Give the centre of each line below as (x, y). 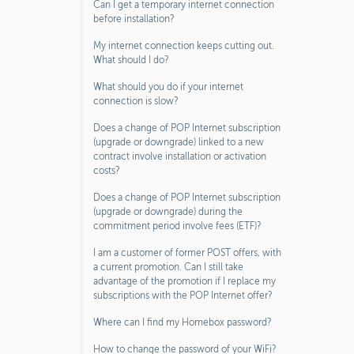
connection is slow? (136, 101)
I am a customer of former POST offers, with (187, 253)
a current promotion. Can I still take (168, 267)
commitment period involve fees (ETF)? (177, 226)
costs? (107, 171)
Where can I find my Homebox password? (183, 322)
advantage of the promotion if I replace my (185, 281)
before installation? (134, 19)
